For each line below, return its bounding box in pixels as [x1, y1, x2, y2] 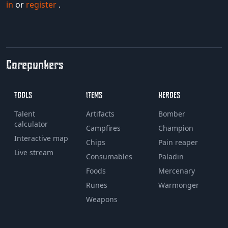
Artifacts [86, 109, 115, 119]
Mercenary [158, 166, 195, 176]
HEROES [158, 90, 180, 99]
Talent [14, 109, 35, 119]
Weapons [86, 194, 118, 204]
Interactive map [14, 133, 68, 143]
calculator [14, 119, 48, 129]
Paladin [158, 152, 184, 161]
